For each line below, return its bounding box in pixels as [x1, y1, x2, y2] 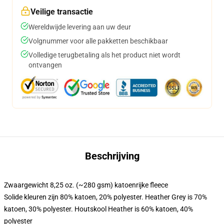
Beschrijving [84, 150, 139, 162]
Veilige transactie [30, 7, 93, 16]
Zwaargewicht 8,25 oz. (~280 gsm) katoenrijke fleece [4, 181, 168, 189]
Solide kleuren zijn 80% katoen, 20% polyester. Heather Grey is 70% [4, 193, 207, 201]
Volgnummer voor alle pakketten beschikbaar [28, 37, 168, 45]
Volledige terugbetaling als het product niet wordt [28, 51, 180, 59]
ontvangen [28, 61, 62, 69]
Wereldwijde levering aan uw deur [28, 23, 131, 31]
